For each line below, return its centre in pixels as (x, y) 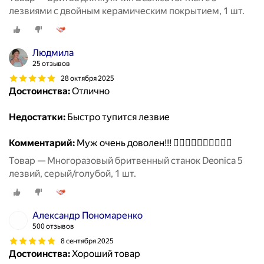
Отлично (90, 91)
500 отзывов (53, 227)
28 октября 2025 (88, 78)
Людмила (53, 53)
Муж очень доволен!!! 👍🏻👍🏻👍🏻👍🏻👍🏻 (154, 143)
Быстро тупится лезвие (118, 117)
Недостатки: (37, 117)
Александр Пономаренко (88, 216)
